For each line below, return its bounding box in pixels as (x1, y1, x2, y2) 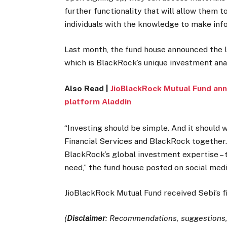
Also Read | (64, 83, 111, 93)
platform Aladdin (64, 96, 132, 106)
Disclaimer (67, 213, 106, 223)
